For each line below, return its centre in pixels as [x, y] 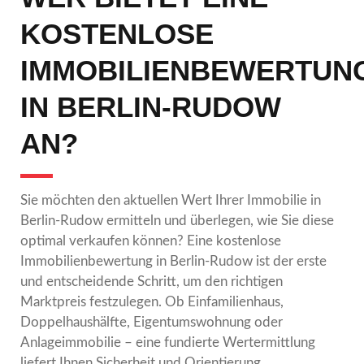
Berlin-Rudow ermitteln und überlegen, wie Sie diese [177, 221]
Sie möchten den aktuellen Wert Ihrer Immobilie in [171, 200]
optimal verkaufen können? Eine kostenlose [151, 241]
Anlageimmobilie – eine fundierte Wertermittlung [168, 342]
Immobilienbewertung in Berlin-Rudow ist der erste [173, 261]
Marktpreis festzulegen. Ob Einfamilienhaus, [152, 302]
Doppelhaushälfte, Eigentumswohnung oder [152, 322]
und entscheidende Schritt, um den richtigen [152, 282]
